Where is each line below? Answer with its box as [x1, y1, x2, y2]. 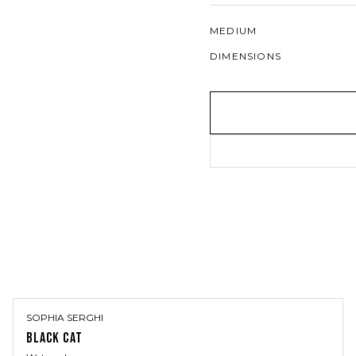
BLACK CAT [26, 330, 83, 346]
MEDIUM [210, 25, 257, 37]
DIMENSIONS [210, 50, 281, 62]
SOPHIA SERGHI [26, 311, 103, 323]
